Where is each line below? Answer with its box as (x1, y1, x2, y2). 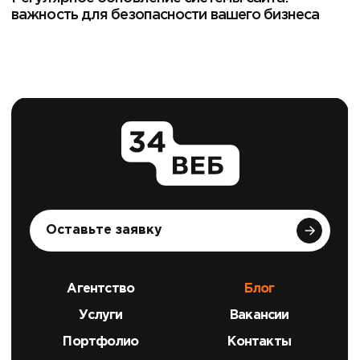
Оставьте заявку (45, 224, 162, 236)
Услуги (79, 309, 123, 321)
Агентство (67, 282, 135, 295)
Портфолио (63, 335, 139, 348)
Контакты (227, 335, 292, 348)
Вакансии (229, 309, 289, 321)
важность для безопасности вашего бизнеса (11, 9, 320, 22)
